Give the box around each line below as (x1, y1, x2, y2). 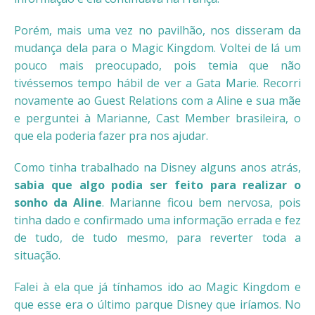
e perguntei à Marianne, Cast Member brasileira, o (14, 110, 301, 127)
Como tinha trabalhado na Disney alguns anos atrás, (14, 160, 301, 176)
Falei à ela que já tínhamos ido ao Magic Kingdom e (14, 279, 301, 295)
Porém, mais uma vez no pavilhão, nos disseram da (14, 22, 301, 39)
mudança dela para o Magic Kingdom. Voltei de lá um (14, 40, 301, 56)
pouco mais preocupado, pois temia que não (14, 58, 301, 74)
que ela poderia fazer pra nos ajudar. (14, 128, 208, 144)
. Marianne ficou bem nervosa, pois (102, 195, 302, 211)
